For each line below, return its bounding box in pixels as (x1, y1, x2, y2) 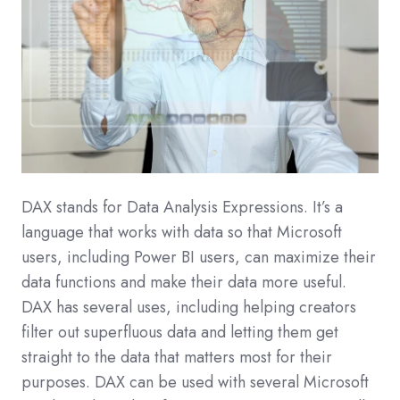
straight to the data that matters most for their (21, 346, 332, 370)
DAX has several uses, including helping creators (21, 296, 356, 320)
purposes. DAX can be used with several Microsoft (21, 371, 369, 395)
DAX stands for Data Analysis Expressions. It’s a (21, 196, 343, 220)
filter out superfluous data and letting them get (21, 321, 338, 345)
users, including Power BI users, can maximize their (21, 246, 376, 270)
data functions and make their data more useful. (21, 271, 346, 295)
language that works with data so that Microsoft (21, 221, 342, 245)
